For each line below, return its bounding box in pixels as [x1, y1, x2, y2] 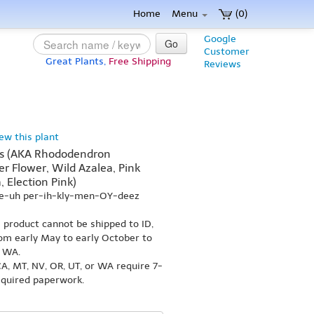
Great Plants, [46, 55, 106, 67]
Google [204, 33, 236, 45]
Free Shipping [109, 55, 171, 67]
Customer [204, 46, 250, 57]
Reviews [204, 58, 241, 70]
